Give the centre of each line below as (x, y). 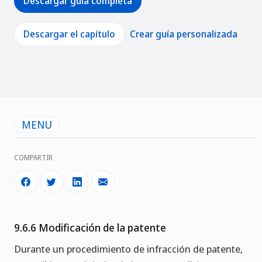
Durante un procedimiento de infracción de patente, (128, 249)
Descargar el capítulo (69, 34)
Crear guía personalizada (184, 34)
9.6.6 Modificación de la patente (90, 228)
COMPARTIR (33, 158)
